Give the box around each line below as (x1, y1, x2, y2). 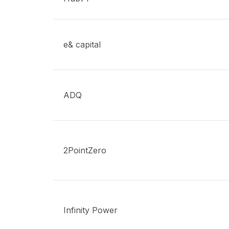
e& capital (63, 39, 101, 50)
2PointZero (63, 145, 106, 155)
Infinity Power (63, 205, 118, 215)
